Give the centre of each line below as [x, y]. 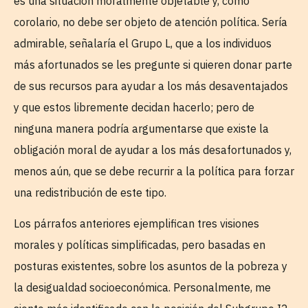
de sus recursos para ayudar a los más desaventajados [151, 86]
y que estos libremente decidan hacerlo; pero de [134, 107]
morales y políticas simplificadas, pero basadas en [140, 245]
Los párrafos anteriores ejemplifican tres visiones [136, 224]
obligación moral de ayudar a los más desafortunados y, [153, 150]
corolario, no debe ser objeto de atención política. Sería [151, 22]
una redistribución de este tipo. [91, 192]
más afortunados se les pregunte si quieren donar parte [153, 64]
